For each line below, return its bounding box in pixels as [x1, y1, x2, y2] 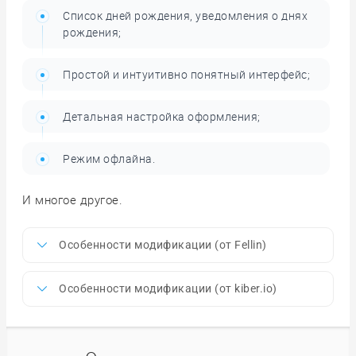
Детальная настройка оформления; [63, 108, 261, 124]
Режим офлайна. [63, 150, 155, 166]
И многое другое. [22, 191, 122, 207]
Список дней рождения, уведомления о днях [63, 7, 308, 23]
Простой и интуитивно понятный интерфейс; [63, 66, 310, 82]
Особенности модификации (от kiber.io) [59, 281, 277, 295]
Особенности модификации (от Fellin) [59, 238, 267, 251]
